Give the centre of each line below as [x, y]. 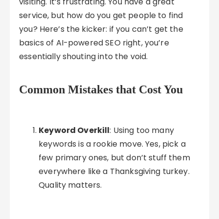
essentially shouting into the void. [84, 56]
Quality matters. [70, 185]
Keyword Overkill [74, 130]
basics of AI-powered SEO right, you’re [94, 43]
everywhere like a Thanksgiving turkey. [114, 171]
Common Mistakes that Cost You [101, 89]
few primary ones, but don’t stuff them [114, 158]
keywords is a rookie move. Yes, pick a [112, 144]
